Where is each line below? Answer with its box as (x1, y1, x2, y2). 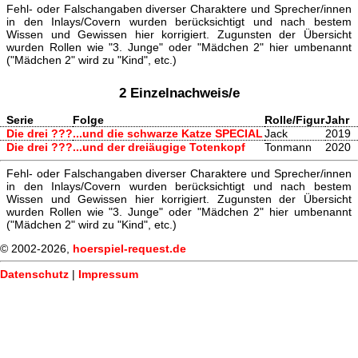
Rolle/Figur (265, 113, 324, 127)
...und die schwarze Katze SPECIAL (73, 127, 263, 141)
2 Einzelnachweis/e (118, 85, 240, 101)
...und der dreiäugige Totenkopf (73, 141, 245, 154)
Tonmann (265, 141, 312, 154)
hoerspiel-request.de (73, 241, 186, 255)
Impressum (78, 268, 138, 281)
